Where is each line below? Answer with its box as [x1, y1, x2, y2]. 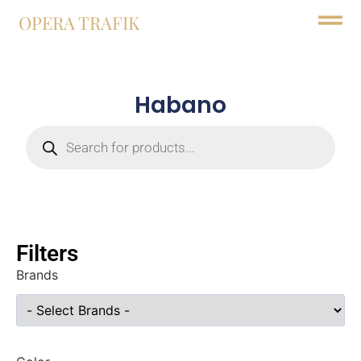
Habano [135, 89, 226, 122]
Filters [16, 239, 78, 267]
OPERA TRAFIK [18, 10, 139, 35]
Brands [16, 266, 58, 283]
